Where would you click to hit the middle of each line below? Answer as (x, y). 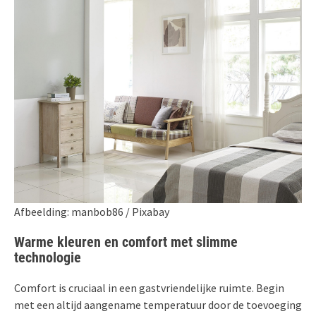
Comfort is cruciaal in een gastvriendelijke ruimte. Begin (149, 288)
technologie (48, 258)
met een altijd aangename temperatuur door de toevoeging (158, 305)
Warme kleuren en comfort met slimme (126, 242)
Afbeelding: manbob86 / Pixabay (92, 212)
